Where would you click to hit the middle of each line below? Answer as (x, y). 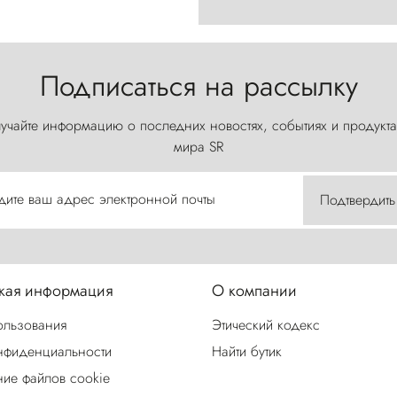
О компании (254, 291)
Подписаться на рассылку (198, 86)
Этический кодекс (266, 325)
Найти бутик (247, 352)
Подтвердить (358, 200)
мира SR (198, 147)
